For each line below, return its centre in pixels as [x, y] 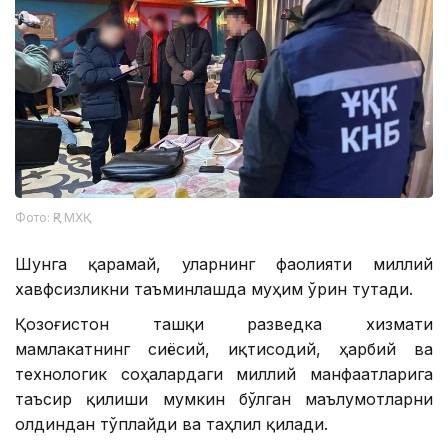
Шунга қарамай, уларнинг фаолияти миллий [224, 264]
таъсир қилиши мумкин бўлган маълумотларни [224, 399]
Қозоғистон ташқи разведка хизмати [224, 324]
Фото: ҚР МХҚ [49, 218]
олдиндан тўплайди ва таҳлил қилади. [171, 424]
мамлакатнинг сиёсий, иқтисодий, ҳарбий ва [224, 349]
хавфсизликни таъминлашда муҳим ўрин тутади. [214, 289]
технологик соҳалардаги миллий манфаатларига [224, 374]
